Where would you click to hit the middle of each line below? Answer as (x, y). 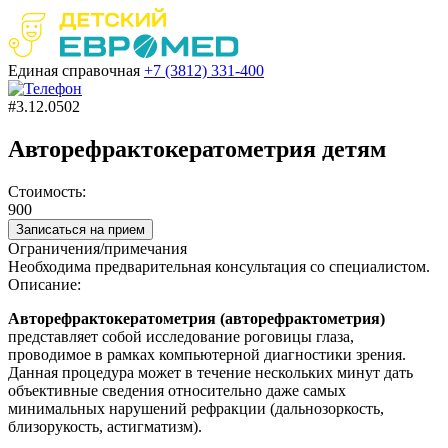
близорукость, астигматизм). (105, 426)
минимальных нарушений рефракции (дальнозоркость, (196, 408)
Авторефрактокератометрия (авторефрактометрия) (196, 318)
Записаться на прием (80, 229)
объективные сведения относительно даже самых (177, 390)
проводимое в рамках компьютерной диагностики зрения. (207, 354)
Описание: (44, 284)
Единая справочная (74, 70)
